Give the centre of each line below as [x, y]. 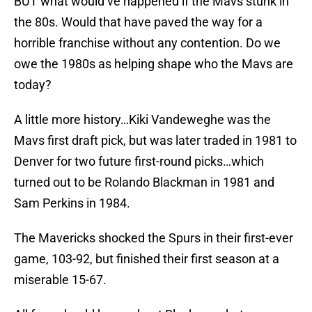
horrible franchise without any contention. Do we [147, 43]
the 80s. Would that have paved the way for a [138, 22]
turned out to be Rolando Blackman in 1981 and [144, 182]
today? [33, 85]
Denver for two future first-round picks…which [139, 162]
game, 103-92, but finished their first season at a [147, 259]
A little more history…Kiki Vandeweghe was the [142, 120]
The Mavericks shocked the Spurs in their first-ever [154, 238]
